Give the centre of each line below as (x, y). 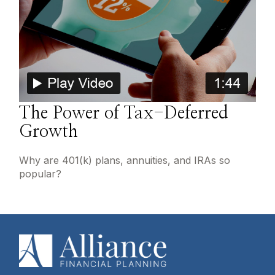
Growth (49, 132)
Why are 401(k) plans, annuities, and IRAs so (125, 160)
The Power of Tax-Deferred (124, 113)
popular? (41, 173)
